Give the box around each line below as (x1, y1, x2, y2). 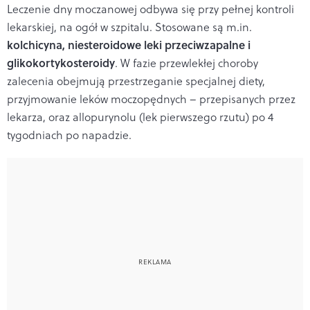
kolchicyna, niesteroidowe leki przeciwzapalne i (7, 36, 250, 53)
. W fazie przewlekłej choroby (115, 55, 258, 71)
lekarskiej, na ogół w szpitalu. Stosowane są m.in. (7, 19, 252, 35)
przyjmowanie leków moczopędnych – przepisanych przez (7, 91, 295, 107)
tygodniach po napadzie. (7, 127, 131, 143)
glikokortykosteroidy (7, 54, 115, 71)
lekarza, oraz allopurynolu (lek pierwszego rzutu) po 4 (7, 109, 273, 125)
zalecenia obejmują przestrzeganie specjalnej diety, (7, 73, 265, 89)
